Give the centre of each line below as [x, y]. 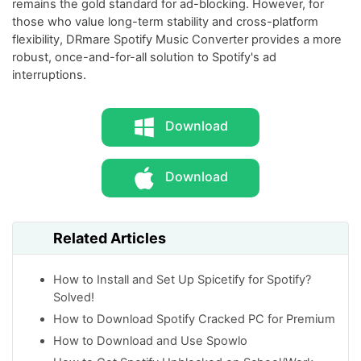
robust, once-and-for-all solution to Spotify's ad [144, 57]
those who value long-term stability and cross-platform [165, 21]
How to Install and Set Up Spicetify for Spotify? [182, 279]
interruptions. [49, 75]
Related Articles [110, 238]
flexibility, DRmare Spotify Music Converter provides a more [177, 39]
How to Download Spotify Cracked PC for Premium [194, 319]
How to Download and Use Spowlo [150, 340]
